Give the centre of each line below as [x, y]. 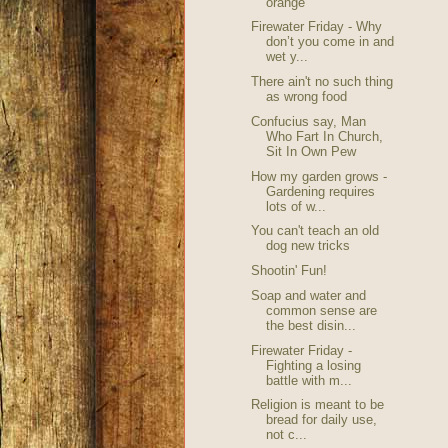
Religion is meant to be [317, 405]
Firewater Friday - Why [316, 27]
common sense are [321, 310]
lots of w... [295, 206]
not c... [286, 435]
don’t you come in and [329, 42]
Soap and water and [308, 295]
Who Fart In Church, [324, 136]
